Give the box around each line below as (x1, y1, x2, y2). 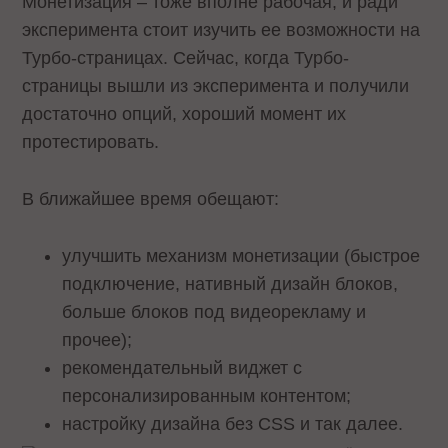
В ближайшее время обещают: (22, 188, 285, 209)
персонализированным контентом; (62, 385, 357, 406)
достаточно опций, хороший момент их (22, 103, 347, 124)
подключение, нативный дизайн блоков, (62, 273, 399, 294)
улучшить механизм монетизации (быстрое (62, 245, 421, 266)
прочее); (62, 329, 138, 350)
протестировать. (22, 131, 165, 152)
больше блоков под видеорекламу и (62, 301, 367, 322)
